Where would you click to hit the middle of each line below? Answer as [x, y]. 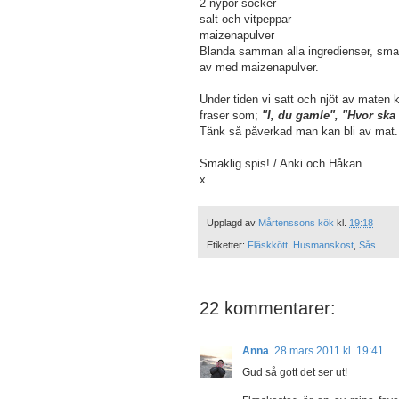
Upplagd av [232, 223]
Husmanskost [323, 244]
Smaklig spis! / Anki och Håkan [291, 164]
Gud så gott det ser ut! [295, 372]
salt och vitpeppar [245, 20]
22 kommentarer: [268, 308]
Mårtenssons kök [296, 223]
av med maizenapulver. [259, 68]
